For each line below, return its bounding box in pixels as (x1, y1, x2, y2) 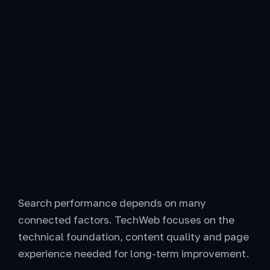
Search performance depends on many (18, 196, 206, 209)
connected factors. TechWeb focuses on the (18, 213, 234, 226)
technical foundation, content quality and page (18, 230, 249, 243)
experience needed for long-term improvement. (18, 246, 250, 260)
